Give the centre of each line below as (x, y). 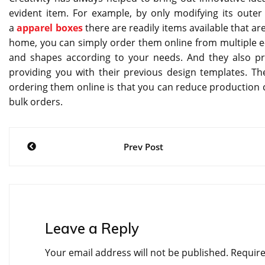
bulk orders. (36, 101)
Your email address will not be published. (137, 252)
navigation (62, 164)
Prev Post (144, 146)
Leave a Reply (92, 228)
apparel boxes (50, 28)
